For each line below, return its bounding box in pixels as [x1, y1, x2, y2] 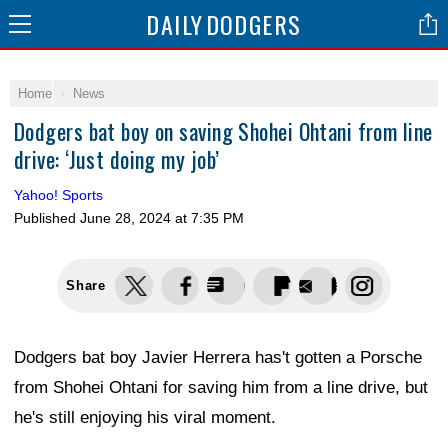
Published [14, 210, 80, 226]
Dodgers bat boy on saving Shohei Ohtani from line [14, 115, 433, 147]
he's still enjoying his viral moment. [14, 408, 276, 427]
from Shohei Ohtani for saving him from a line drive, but [14, 378, 428, 397]
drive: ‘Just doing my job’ [14, 143, 220, 175]
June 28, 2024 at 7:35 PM [80, 210, 244, 226]
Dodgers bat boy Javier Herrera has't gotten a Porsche [14, 348, 422, 367]
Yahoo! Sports [14, 187, 103, 203]
